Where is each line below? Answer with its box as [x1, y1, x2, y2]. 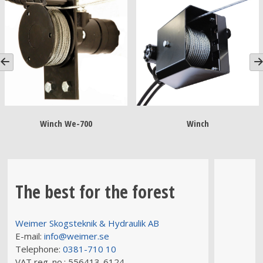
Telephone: [15, 243, 60, 255]
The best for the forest [15, 180, 175, 204]
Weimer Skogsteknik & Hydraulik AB [15, 217, 159, 230]
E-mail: [15, 230, 42, 242]
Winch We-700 [40, 117, 92, 130]
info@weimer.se [44, 230, 110, 242]
